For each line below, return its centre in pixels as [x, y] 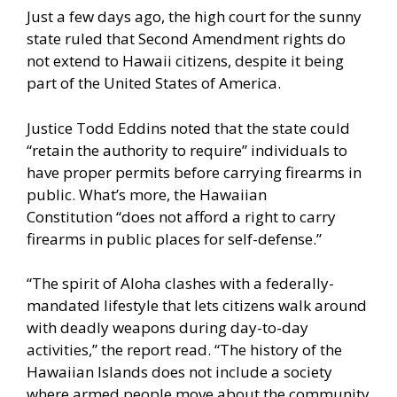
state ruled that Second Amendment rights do [186, 39]
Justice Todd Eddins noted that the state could [188, 128]
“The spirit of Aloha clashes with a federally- [180, 284]
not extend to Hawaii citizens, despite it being [185, 61]
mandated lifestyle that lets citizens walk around [197, 306]
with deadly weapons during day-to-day [167, 328]
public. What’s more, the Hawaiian [147, 194]
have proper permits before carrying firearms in [194, 172]
